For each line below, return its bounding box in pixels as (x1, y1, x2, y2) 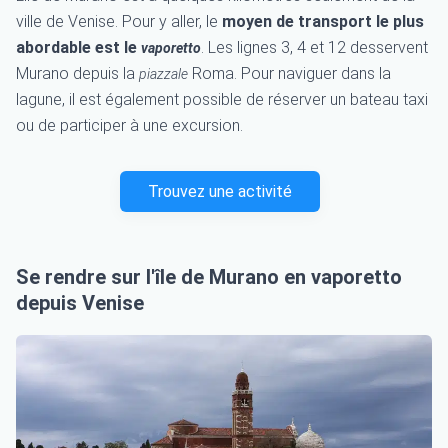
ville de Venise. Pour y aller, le (16, 12, 222, 31)
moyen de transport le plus (222, 12, 424, 31)
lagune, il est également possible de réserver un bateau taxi (16, 90, 428, 109)
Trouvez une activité (148, 182, 292, 201)
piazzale (139, 66, 188, 82)
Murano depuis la (16, 64, 139, 83)
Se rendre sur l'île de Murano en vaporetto (16, 265, 402, 289)
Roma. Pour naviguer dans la (188, 64, 391, 83)
